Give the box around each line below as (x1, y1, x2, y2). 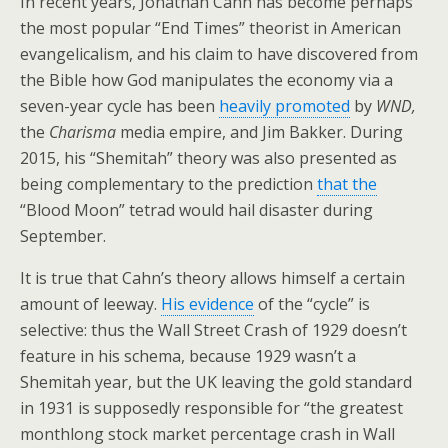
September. (20, 225, 106, 247)
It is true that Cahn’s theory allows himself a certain (20, 267, 405, 289)
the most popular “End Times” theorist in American (20, 17, 401, 39)
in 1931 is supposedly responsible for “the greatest (20, 397, 403, 419)
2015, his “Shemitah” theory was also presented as (20, 147, 397, 169)
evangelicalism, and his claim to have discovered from (20, 43, 418, 65)
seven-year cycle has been (20, 95, 219, 117)
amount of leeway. (20, 293, 161, 315)
